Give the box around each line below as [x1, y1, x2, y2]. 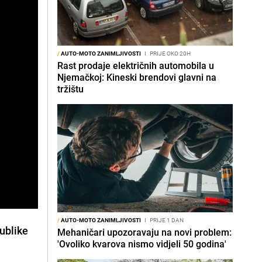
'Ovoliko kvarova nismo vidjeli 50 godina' [57, 237, 226, 250]
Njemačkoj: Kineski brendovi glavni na [57, 71, 216, 84]
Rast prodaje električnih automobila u [57, 59, 214, 72]
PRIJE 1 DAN [149, 216, 184, 224]
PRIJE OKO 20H [149, 49, 191, 57]
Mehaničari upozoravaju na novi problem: [57, 226, 232, 239]
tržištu [57, 82, 84, 95]
